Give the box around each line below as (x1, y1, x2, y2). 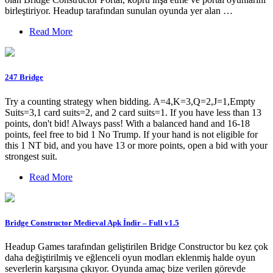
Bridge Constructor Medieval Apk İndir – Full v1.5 (5, 218, 179, 227)
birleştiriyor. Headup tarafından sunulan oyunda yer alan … (5, 5, 233, 16)
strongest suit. (5, 151, 57, 161)
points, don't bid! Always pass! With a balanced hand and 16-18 (5, 118, 250, 129)
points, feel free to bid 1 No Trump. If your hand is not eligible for (5, 129, 258, 140)
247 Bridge (5, 73, 43, 82)
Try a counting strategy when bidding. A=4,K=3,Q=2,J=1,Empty (5, 96, 255, 107)
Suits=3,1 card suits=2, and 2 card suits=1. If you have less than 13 (5, 107, 261, 118)
